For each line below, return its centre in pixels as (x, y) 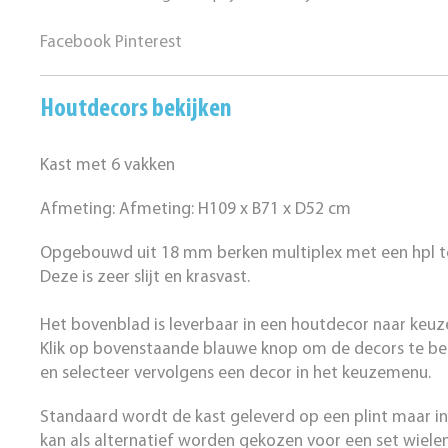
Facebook (76, 42)
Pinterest (149, 42)
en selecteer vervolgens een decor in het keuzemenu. (236, 373)
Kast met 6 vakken (108, 165)
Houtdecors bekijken (136, 109)
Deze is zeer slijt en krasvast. (145, 277)
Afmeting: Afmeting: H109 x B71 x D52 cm (196, 209)
